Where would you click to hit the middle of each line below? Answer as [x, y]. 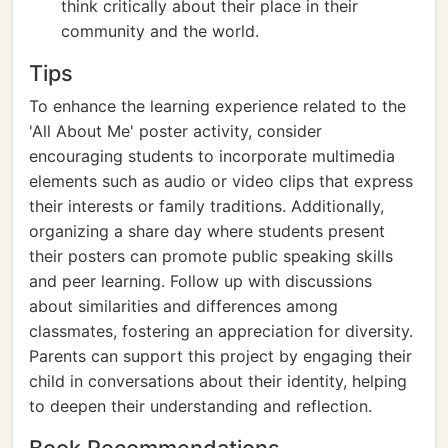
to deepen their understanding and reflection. [200, 406]
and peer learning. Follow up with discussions [200, 281]
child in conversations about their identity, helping [218, 381]
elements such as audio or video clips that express [221, 181]
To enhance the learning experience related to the [217, 106]
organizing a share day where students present [207, 231]
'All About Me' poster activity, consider [175, 131]
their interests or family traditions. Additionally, [206, 206]
